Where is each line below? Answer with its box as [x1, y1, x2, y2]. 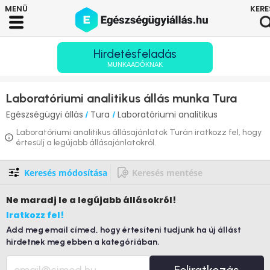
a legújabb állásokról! [69, 194, 176, 206]
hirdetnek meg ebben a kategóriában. [6, 237, 160, 247]
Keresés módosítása [24, 167, 107, 178]
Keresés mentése [132, 167, 202, 178]
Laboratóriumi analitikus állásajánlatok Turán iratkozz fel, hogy [16, 127, 262, 137]
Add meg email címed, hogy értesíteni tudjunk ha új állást [6, 225, 241, 235]
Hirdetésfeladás [93, 47, 177, 61]
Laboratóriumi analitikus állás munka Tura [6, 91, 237, 105]
